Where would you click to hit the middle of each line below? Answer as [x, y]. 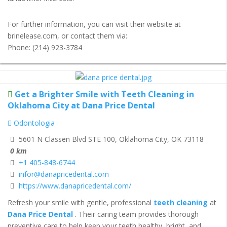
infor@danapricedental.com [64, 174]
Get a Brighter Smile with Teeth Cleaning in [104, 94]
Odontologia [33, 123]
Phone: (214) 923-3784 [45, 47]
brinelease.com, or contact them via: [67, 35]
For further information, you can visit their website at [94, 24]
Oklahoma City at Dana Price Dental [81, 106]
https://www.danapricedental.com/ [75, 186]
